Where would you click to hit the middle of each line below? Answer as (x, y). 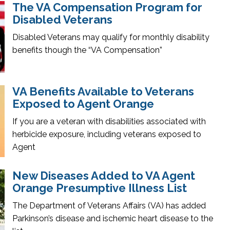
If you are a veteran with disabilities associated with (109, 121)
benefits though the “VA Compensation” (87, 50)
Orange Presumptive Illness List (100, 188)
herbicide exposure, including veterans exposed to (107, 134)
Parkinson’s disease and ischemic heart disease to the (113, 218)
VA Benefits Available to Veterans (103, 91)
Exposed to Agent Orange (83, 103)
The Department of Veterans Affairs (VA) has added (109, 205)
